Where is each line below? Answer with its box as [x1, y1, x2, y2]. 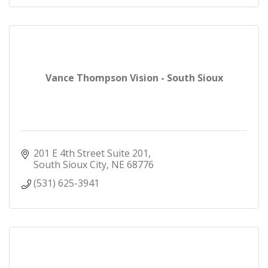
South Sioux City [33, 158, 106, 172]
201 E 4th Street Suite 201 [33, 147, 148, 160]
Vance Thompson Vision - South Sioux [45, 71, 223, 85]
